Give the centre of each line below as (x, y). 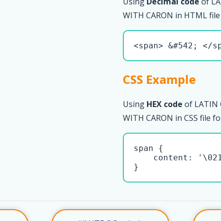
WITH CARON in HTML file (171, 16)
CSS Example (159, 79)
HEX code (165, 104)
